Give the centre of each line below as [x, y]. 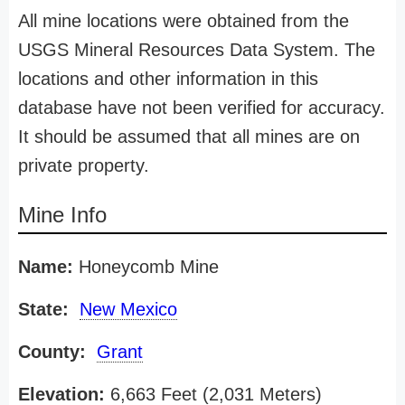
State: [43, 309]
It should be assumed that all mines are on [189, 137]
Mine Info [62, 215]
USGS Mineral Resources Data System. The [197, 50]
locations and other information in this [168, 79]
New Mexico [128, 309]
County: [52, 352]
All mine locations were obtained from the [184, 21]
